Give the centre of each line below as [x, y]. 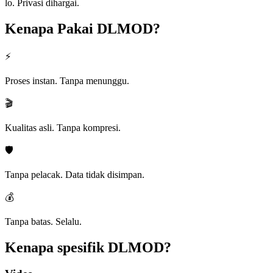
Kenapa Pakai [49, 28]
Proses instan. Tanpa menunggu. [67, 80]
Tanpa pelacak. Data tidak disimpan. [75, 174]
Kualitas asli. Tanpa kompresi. [63, 127]
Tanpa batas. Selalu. [43, 221]
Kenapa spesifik [55, 247]
